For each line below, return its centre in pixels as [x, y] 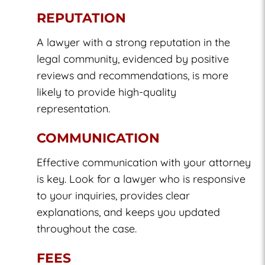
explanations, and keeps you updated [129, 212]
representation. [74, 108]
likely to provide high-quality [107, 92]
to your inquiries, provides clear [114, 195]
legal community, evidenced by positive [133, 59]
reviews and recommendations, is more [133, 75]
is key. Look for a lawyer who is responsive [141, 179]
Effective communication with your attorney [144, 162]
